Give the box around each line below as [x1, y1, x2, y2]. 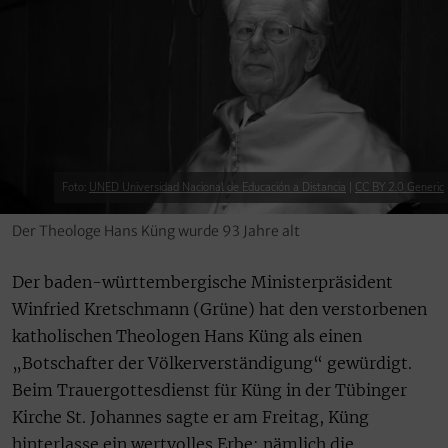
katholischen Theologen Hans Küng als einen [12, 326, 362, 347]
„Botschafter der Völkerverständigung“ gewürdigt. [12, 353, 412, 374]
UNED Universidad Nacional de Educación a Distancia [89, 180, 346, 196]
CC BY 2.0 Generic [355, 180, 444, 196]
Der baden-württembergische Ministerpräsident [12, 272, 393, 293]
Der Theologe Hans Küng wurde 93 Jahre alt [12, 222, 300, 241]
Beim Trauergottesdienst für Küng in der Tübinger [12, 380, 407, 401]
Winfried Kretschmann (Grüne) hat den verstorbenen [12, 299, 427, 320]
